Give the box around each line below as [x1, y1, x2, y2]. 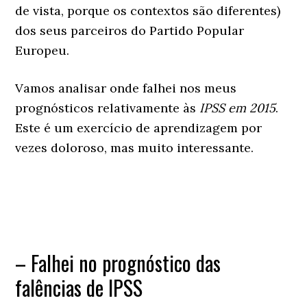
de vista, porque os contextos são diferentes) [15, 2, 281, 19]
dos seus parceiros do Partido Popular [15, 22, 245, 38]
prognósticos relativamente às [15, 99, 200, 116]
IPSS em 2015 [199, 99, 276, 116]
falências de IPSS [15, 271, 143, 303]
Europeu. [15, 42, 70, 58]
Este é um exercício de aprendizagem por [15, 119, 262, 136]
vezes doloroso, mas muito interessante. [15, 139, 254, 156]
